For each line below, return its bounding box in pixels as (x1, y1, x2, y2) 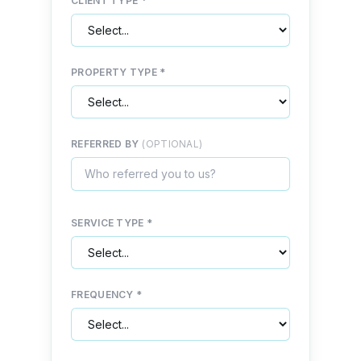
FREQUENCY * (71, 288, 143, 301)
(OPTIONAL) (142, 138, 203, 150)
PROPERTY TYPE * (71, 66, 166, 78)
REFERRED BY (71, 138, 139, 150)
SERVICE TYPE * (71, 217, 153, 229)
